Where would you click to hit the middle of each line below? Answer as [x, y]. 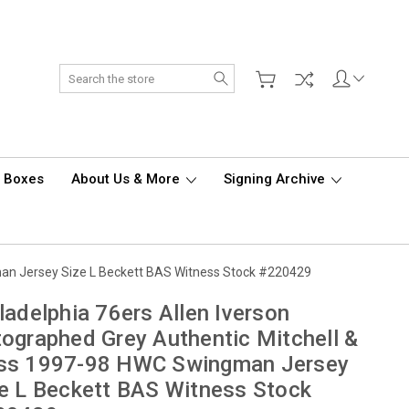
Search [255, 73]
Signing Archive [276, 179]
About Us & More [127, 179]
